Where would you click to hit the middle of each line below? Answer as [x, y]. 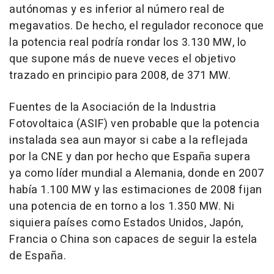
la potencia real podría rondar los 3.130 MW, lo [128, 43]
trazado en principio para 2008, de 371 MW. [120, 76]
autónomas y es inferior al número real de [117, 9]
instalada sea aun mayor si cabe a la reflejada [128, 140]
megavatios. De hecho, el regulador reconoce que [137, 26]
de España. [38, 256]
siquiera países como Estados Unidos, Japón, [126, 223]
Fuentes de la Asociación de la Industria [113, 107]
